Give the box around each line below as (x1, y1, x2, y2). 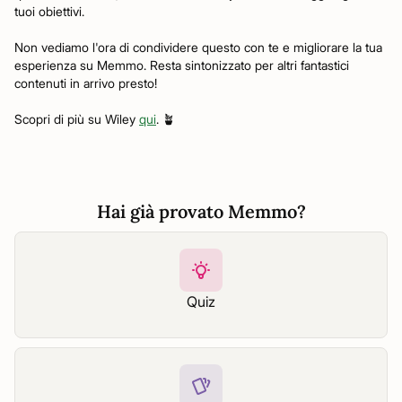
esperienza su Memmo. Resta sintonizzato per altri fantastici (14, 57, 349, 73)
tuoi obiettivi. (14, 4, 84, 19)
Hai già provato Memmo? (96, 200, 306, 223)
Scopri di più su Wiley (14, 111, 139, 127)
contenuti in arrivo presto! (14, 75, 157, 91)
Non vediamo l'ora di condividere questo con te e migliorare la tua (14, 39, 382, 55)
